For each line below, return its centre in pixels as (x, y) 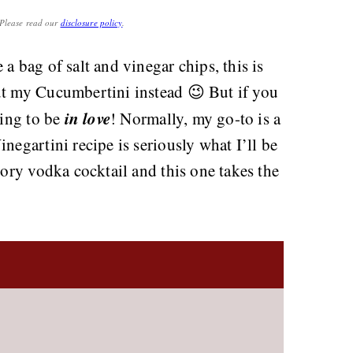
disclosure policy (91, 22)
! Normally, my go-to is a (196, 118)
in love (87, 118)
